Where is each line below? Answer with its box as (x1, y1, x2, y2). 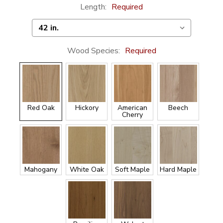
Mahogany (24, 165, 57, 175)
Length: (80, 1, 109, 13)
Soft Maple (115, 165, 150, 175)
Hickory (75, 103, 99, 113)
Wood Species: (67, 45, 122, 57)
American (117, 103, 147, 113)
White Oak (69, 165, 104, 175)
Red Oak (27, 103, 55, 113)
